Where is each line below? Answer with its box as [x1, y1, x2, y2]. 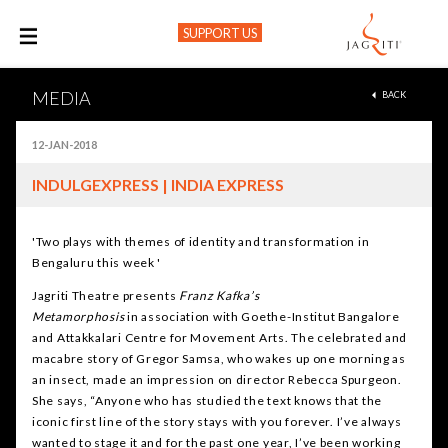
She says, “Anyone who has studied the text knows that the [32, 393, 383, 409]
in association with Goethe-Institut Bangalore [127, 309, 400, 325]
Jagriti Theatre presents [32, 288, 179, 304]
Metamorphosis [32, 309, 128, 325]
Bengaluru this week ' [32, 255, 162, 271]
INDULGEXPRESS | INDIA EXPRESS [32, 175, 284, 195]
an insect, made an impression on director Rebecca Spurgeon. [32, 372, 402, 388]
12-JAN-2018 [32, 138, 97, 151]
